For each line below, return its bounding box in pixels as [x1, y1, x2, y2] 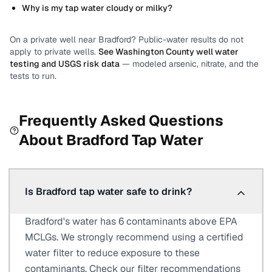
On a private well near [10, 34, 98, 45]
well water [194, 46, 239, 57]
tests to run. [10, 70, 56, 81]
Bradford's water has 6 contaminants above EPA [25, 215, 237, 228]
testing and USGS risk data [10, 58, 120, 69]
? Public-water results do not [131, 34, 243, 45]
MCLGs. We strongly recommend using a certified [25, 231, 243, 243]
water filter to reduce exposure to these [25, 246, 200, 259]
